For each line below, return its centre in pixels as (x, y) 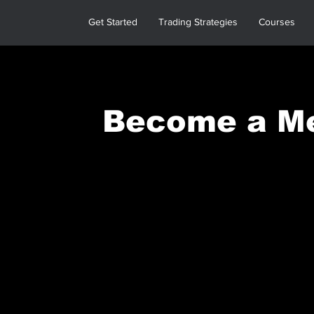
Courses (277, 22)
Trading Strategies (198, 22)
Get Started (113, 22)
